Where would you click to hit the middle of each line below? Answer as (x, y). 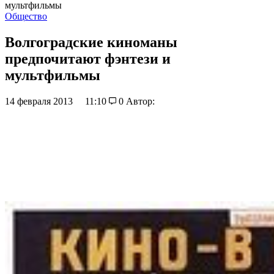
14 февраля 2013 (40, 101)
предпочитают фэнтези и (88, 58)
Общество (26, 16)
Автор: (140, 101)
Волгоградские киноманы (91, 42)
